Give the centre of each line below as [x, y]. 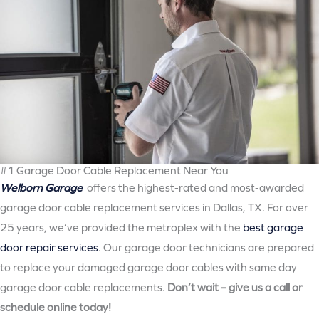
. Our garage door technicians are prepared [206, 247]
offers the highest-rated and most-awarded [194, 188]
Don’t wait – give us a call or [235, 287]
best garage [273, 228]
